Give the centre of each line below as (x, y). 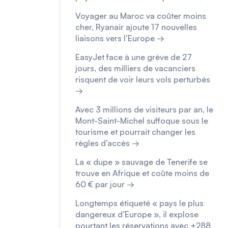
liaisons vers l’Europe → (120, 38)
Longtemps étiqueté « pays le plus (139, 203)
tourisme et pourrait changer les (135, 132)
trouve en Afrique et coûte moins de (142, 173)
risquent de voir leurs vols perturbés (143, 79)
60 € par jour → (105, 184)
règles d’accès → (107, 143)
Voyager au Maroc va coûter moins (141, 16)
